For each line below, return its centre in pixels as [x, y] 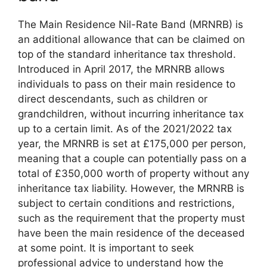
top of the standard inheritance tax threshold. [127, 54]
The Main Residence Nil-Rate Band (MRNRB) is [131, 24]
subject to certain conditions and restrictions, [126, 203]
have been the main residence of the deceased [131, 233]
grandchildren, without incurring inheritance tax [131, 114]
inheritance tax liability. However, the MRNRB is [131, 188]
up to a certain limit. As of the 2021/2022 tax [125, 128]
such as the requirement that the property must [131, 218]
